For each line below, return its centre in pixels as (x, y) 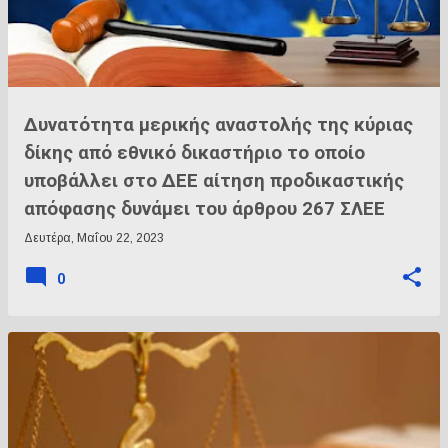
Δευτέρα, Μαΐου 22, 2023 (94, 238)
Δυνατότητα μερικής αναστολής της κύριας (218, 125)
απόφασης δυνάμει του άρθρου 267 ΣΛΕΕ (204, 209)
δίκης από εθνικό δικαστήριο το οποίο (194, 153)
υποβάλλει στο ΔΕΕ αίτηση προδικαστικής (214, 181)
